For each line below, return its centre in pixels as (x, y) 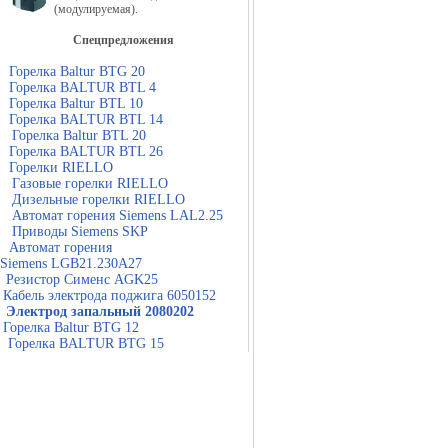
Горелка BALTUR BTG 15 (86, 343)
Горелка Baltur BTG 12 (71, 327)
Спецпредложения (124, 40)
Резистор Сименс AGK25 (82, 279)
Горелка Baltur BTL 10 (76, 103)
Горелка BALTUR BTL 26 (86, 151)
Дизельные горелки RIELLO (98, 199)
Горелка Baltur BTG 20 (77, 71)
